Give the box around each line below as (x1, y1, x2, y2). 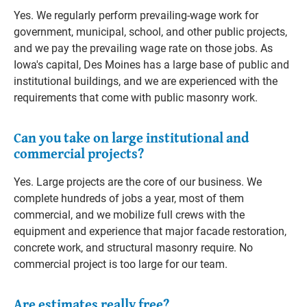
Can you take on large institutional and (14, 127, 249, 147)
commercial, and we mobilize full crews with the (14, 208, 245, 221)
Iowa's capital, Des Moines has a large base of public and (14, 58, 289, 71)
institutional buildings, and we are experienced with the (14, 75, 278, 88)
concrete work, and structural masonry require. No (14, 241, 253, 254)
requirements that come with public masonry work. (14, 91, 258, 104)
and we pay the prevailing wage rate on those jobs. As (14, 42, 273, 55)
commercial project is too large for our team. (14, 258, 228, 271)
